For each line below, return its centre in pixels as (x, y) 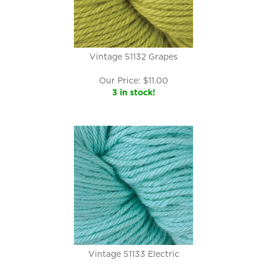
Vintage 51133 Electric (133, 254)
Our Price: (120, 80)
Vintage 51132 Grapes (133, 57)
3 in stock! (133, 92)
